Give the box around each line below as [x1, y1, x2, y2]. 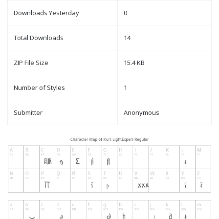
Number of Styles [14, 83, 65, 92]
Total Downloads [14, 33, 64, 43]
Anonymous [124, 108, 159, 117]
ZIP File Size [14, 58, 48, 67]
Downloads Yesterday [14, 8, 79, 18]
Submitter [14, 108, 43, 117]
